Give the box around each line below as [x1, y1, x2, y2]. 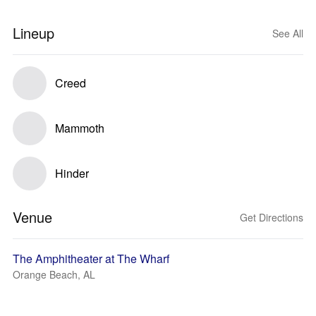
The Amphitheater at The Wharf [13, 250, 169, 267]
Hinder [55, 165, 89, 181]
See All [272, 26, 303, 40]
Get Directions [240, 210, 303, 224]
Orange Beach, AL [13, 267, 95, 281]
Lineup [13, 23, 54, 43]
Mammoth [55, 120, 104, 136]
